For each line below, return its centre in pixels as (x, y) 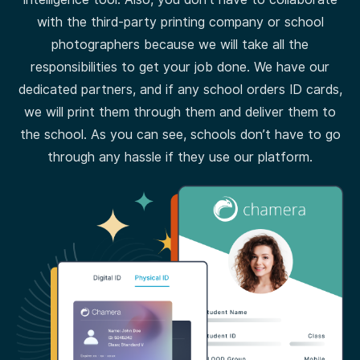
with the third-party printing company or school (180, 22)
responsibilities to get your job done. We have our (180, 67)
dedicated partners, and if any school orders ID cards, (180, 89)
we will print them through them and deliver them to (180, 112)
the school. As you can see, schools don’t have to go (180, 134)
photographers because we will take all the (180, 44)
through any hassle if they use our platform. (180, 157)
